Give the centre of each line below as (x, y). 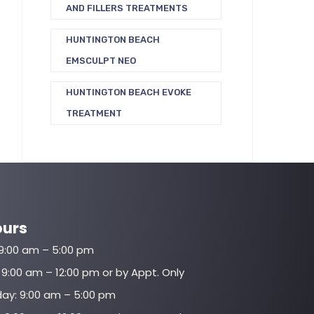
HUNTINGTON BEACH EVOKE (129, 92)
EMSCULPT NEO (101, 61)
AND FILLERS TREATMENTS (127, 8)
